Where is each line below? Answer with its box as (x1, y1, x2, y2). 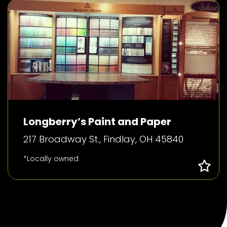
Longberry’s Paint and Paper (23, 115, 171, 129)
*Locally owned (23, 154, 79, 164)
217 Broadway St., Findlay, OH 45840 (23, 133, 183, 145)
